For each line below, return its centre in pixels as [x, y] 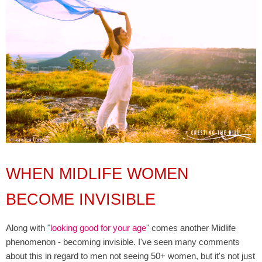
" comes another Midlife [191, 228]
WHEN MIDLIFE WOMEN [97, 174]
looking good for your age [98, 228]
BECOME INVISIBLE [81, 200]
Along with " [28, 228]
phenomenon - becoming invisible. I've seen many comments [123, 242]
